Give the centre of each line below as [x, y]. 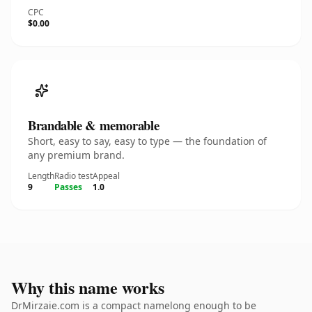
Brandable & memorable [94, 125]
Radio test [73, 176]
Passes [68, 187]
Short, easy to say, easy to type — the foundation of [147, 141]
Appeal [106, 176]
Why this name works [88, 287]
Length [41, 176]
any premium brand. [76, 155]
